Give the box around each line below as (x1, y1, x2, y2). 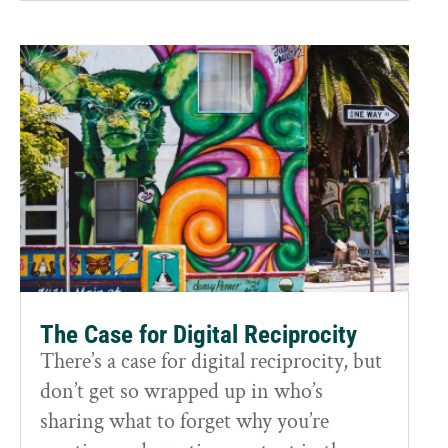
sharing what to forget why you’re (40, 406, 329, 436)
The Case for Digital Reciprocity (40, 319, 357, 349)
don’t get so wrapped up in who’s (40, 376, 323, 406)
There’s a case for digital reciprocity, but (40, 346, 382, 376)
